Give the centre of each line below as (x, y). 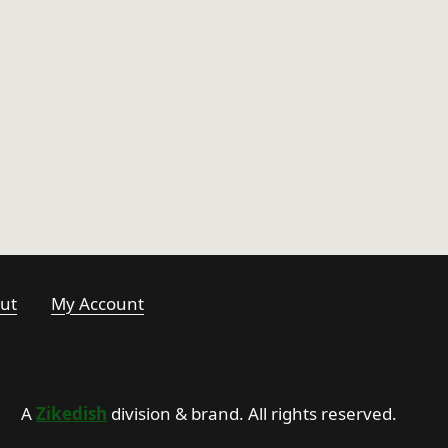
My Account (97, 303)
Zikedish (71, 413)
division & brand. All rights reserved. (252, 413)
